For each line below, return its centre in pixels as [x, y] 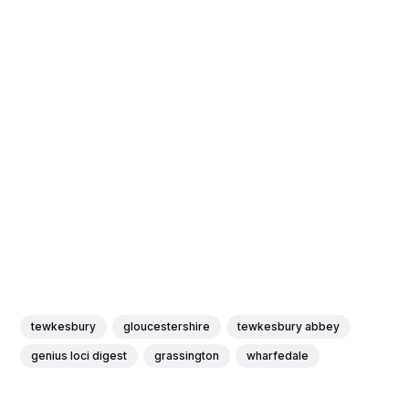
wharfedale [278, 355]
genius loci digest [79, 355]
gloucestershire [167, 326]
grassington [187, 355]
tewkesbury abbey [289, 326]
